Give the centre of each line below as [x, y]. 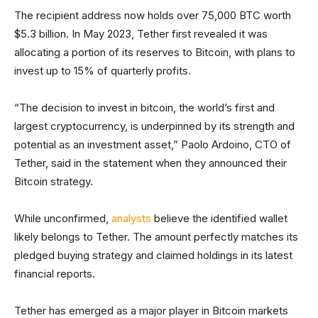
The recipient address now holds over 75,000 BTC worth [153, 15]
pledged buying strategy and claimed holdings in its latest [153, 255]
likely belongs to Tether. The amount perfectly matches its [156, 237]
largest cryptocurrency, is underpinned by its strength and [154, 126]
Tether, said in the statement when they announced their [150, 163]
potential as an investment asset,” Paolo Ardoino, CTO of [153, 144]
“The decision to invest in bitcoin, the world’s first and [144, 108]
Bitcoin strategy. [54, 181]
